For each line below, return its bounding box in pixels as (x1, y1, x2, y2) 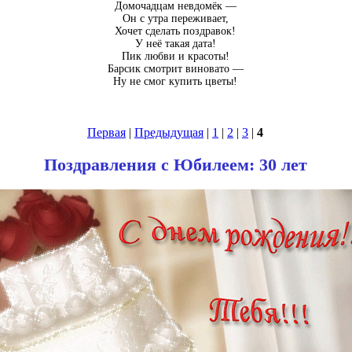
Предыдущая (134, 126, 203, 140)
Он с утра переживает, (122, 13, 229, 25)
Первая (87, 126, 126, 140)
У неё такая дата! (134, 38, 216, 50)
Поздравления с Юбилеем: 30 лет (43, 154, 307, 174)
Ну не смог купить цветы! (113, 75, 237, 88)
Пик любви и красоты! (121, 50, 229, 63)
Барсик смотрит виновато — (107, 63, 244, 75)
